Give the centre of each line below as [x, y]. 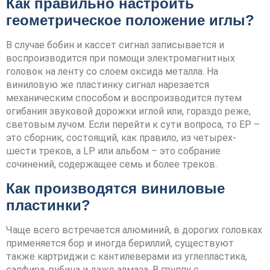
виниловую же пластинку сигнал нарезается [108, 85]
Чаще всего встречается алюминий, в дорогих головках [134, 230]
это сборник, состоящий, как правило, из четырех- [121, 138]
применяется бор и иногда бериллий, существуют [120, 243]
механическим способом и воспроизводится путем [124, 98]
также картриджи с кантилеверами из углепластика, [127, 256]
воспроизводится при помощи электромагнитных [121, 58]
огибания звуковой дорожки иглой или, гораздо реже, [128, 111]
